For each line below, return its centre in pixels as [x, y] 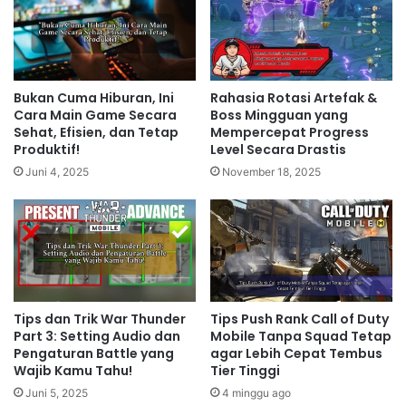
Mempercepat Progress [290, 132]
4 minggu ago [256, 393]
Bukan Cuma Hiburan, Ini [94, 97]
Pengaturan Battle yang [94, 354]
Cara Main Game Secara [95, 115]
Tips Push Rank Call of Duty [300, 319]
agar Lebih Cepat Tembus [296, 354]
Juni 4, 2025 [57, 171]
